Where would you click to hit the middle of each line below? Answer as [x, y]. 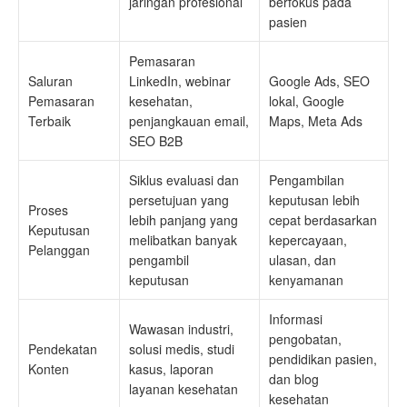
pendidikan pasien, [323, 359]
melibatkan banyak [183, 240]
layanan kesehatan [184, 389]
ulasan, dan [303, 260]
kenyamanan [306, 280]
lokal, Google [307, 101]
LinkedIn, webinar [180, 81]
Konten [49, 369]
